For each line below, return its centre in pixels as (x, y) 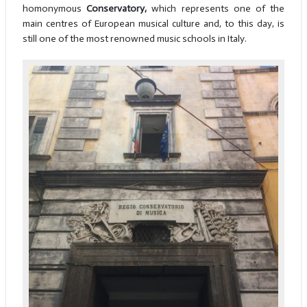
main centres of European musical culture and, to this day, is (153, 23)
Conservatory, (117, 8)
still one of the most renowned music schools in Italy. (134, 38)
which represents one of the (216, 8)
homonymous (54, 8)
